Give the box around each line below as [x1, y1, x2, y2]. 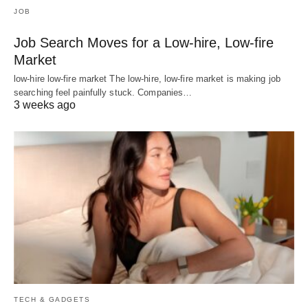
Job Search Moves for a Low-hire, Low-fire [14, 35, 274, 51]
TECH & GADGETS [14, 295, 90, 303]
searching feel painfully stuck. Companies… [14, 87, 192, 98]
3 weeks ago [14, 99, 76, 111]
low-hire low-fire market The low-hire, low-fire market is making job [14, 74, 280, 85]
